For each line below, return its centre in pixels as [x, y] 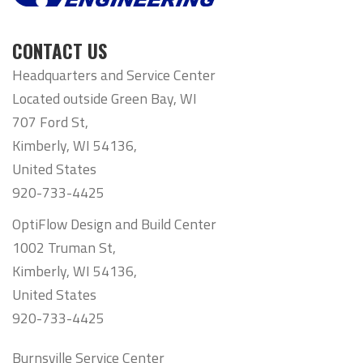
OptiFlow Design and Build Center [114, 224]
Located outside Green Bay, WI [105, 99]
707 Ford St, [50, 122]
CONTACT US [60, 51]
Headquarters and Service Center [114, 75]
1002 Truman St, [64, 248]
